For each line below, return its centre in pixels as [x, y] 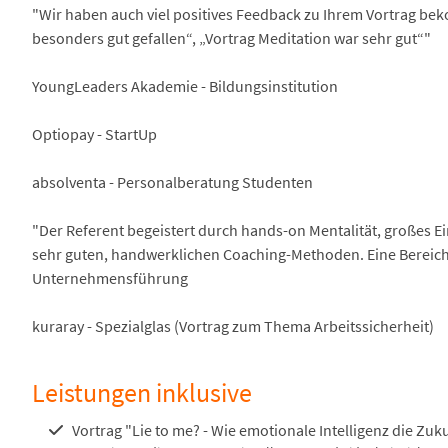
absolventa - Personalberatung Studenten [172, 182]
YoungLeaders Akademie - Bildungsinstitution [185, 86]
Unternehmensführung [110, 278]
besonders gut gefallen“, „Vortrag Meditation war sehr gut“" [231, 38]
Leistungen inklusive [142, 393]
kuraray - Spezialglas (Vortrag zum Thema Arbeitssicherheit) [233, 326]
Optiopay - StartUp [94, 134]
